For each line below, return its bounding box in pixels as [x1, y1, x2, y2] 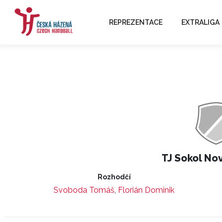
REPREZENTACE [109, 18, 163, 26]
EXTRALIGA [181, 18, 220, 26]
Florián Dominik [118, 185, 174, 195]
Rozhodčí [97, 173, 131, 181]
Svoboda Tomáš [54, 185, 114, 195]
